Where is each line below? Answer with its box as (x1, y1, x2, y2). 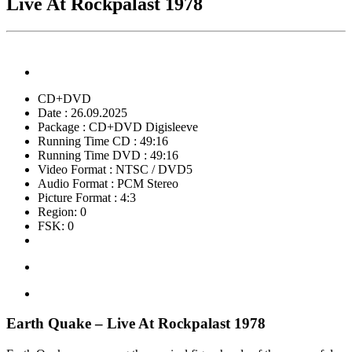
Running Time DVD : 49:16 (38, 148, 178, 162)
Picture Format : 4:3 (38, 190, 136, 204)
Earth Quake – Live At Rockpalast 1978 (6, 315, 266, 332)
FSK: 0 (38, 218, 74, 233)
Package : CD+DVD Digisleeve (38, 119, 198, 134)
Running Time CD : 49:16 (38, 134, 168, 148)
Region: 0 (38, 204, 86, 218)
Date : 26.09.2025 (38, 105, 127, 119)
